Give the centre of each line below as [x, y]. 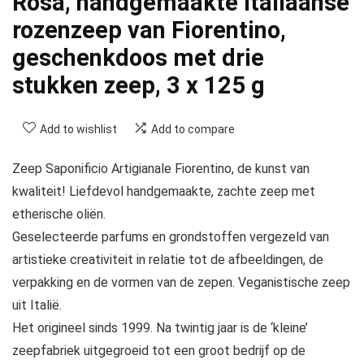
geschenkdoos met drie [138, 58]
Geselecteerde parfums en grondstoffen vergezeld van [171, 237]
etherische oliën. [59, 214]
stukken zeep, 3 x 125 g [139, 86]
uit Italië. [37, 305]
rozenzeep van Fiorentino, [149, 30]
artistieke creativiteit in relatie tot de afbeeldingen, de [168, 260]
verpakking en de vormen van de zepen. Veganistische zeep [181, 283]
